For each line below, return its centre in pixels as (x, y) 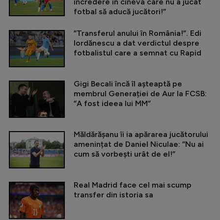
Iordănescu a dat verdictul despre (137, 43)
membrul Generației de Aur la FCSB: (140, 93)
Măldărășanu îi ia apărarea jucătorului (141, 134)
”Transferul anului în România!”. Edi (137, 33)
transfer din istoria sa (113, 194)
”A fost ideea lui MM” (112, 103)
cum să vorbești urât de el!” (124, 154)
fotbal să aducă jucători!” (120, 11)
